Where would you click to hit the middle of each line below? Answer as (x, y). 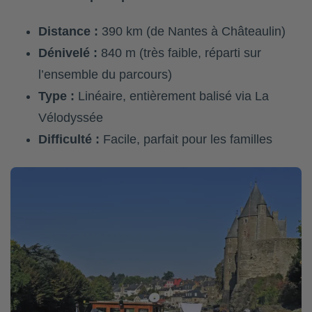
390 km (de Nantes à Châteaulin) (192, 32)
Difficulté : (69, 140)
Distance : (68, 32)
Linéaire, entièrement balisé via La (172, 96)
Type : (56, 96)
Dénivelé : (68, 53)
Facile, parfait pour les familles (186, 140)
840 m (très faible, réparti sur (179, 53)
